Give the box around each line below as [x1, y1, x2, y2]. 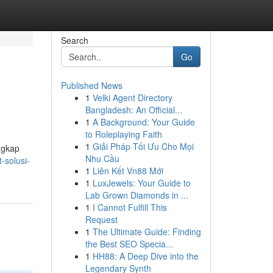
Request [85, 213, 118, 225]
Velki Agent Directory [92, 91, 172, 104]
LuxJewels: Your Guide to [92, 177, 191, 189]
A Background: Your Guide [92, 116, 195, 128]
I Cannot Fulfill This [92, 201, 167, 213]
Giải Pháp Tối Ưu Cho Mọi [92, 140, 194, 152]
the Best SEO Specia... [85, 238, 173, 250]
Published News [60, 79, 122, 91]
